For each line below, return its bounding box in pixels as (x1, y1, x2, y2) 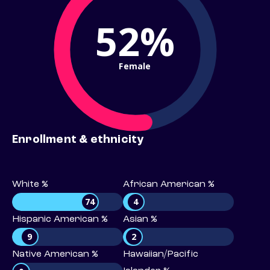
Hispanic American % (12, 215, 108, 225)
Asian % (123, 215, 157, 225)
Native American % (12, 250, 98, 260)
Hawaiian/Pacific (123, 250, 198, 260)
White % (12, 180, 48, 190)
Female (119, 60, 151, 72)
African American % (123, 180, 215, 190)
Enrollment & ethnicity (12, 134, 144, 146)
